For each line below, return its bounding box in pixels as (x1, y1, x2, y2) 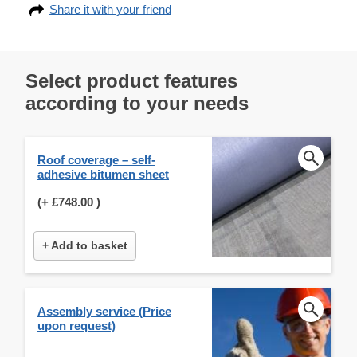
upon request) (37, 318, 116, 332)
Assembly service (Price (37, 304, 171, 318)
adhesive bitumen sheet (37, 167, 169, 181)
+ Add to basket (42, 238, 127, 252)
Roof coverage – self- (37, 152, 155, 167)
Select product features (25, 69, 237, 92)
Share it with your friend (49, 2, 171, 16)
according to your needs (25, 92, 249, 114)
